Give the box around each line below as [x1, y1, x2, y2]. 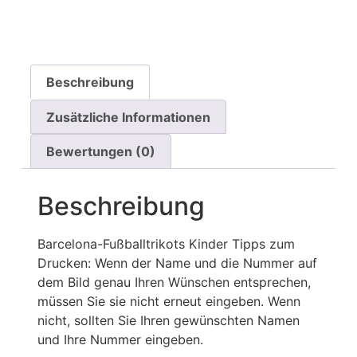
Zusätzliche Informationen [46, 108, 211, 125]
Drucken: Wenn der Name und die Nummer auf [37, 254, 317, 271]
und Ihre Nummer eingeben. [37, 331, 203, 347]
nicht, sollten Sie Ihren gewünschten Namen [37, 312, 300, 328]
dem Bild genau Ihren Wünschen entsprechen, [37, 273, 311, 290]
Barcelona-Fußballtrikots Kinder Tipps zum [37, 235, 295, 252]
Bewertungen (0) [46, 143, 156, 160]
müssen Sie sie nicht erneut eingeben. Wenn [37, 292, 300, 309]
